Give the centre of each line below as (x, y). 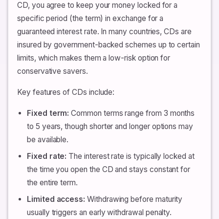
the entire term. (53, 182)
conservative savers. (53, 71)
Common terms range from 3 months (132, 113)
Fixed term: (48, 113)
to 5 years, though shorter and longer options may (110, 126)
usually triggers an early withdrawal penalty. (99, 213)
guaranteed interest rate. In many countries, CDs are (104, 31)
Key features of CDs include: (66, 92)
